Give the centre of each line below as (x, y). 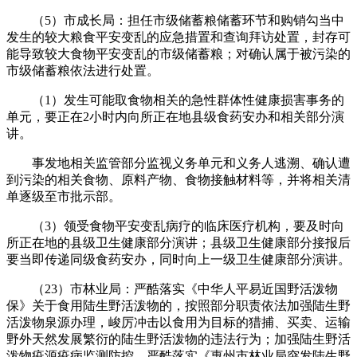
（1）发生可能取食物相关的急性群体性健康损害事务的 (175, 100)
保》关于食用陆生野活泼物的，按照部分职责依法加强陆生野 (178, 305)
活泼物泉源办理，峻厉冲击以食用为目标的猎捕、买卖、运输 (178, 322)
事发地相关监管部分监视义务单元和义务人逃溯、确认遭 (178, 163)
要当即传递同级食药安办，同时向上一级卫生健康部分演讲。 (178, 259)
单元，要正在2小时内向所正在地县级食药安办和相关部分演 (175, 116)
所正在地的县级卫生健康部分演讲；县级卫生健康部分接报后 (178, 242)
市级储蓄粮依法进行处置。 (83, 70)
